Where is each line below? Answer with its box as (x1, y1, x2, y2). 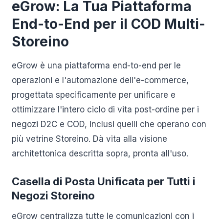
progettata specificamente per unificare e (12, 90, 175, 100)
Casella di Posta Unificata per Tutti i (12, 175, 196, 188)
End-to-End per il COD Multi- (12, 16, 205, 32)
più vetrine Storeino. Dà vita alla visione (12, 134, 167, 144)
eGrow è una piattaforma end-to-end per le (12, 61, 181, 70)
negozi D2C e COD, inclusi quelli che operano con (12, 119, 206, 129)
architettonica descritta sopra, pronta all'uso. (12, 149, 188, 158)
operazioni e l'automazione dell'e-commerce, (12, 75, 189, 85)
